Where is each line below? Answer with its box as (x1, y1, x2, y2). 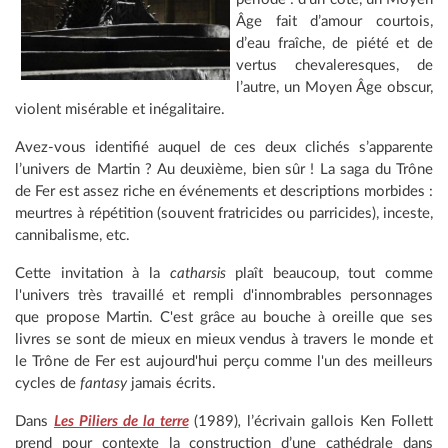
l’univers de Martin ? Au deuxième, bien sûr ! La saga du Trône (15, 161, 433, 177)
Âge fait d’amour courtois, (236, 13, 433, 29)
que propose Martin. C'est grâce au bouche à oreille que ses (15, 309, 433, 325)
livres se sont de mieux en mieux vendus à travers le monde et (15, 331, 433, 347)
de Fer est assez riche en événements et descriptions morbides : (15, 183, 433, 199)
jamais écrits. (127, 375, 216, 391)
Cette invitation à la (15, 265, 170, 281)
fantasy (80, 375, 127, 391)
